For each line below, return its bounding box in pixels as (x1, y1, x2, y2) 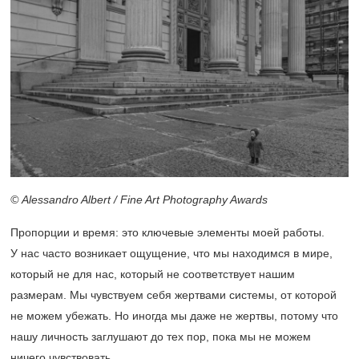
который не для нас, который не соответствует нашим (10, 268, 295, 281)
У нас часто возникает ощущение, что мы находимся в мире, (10, 247, 333, 260)
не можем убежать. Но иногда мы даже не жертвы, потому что (10, 309, 338, 323)
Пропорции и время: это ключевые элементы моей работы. (10, 226, 325, 240)
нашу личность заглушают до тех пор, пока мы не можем (10, 330, 311, 344)
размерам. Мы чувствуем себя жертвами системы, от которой (10, 288, 337, 302)
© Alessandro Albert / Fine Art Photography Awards (10, 193, 268, 207)
